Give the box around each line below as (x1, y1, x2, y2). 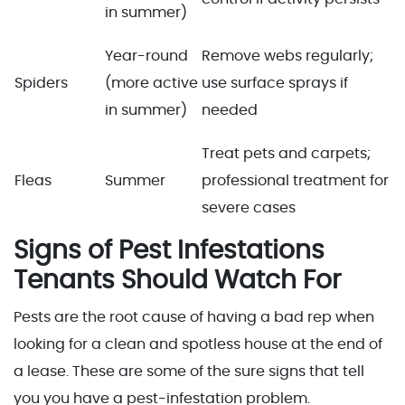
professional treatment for (202, 173, 389, 188)
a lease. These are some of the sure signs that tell (14, 363, 364, 379)
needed (202, 102, 258, 118)
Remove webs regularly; (202, 48, 373, 63)
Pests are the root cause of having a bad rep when (14, 309, 374, 325)
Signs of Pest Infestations (14, 238, 325, 264)
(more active (105, 75, 198, 90)
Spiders (14, 75, 68, 90)
